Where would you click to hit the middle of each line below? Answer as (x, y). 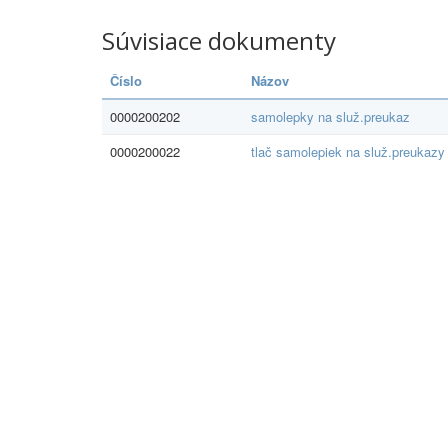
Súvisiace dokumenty (219, 40)
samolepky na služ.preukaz (330, 116)
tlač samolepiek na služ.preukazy (348, 151)
